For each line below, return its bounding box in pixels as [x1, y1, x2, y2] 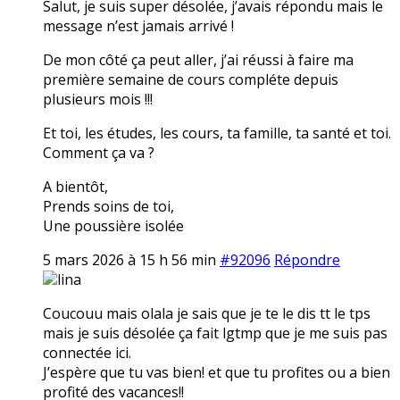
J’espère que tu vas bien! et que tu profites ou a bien [43, 362, 390, 382]
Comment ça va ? [43, 142, 154, 162]
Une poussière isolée [43, 215, 184, 236]
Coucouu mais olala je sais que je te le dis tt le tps [43, 303, 371, 323]
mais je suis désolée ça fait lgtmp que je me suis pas [43, 322, 387, 343]
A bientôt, [43, 176, 108, 196]
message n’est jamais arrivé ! [43, 15, 234, 36]
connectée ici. [43, 342, 131, 362]
